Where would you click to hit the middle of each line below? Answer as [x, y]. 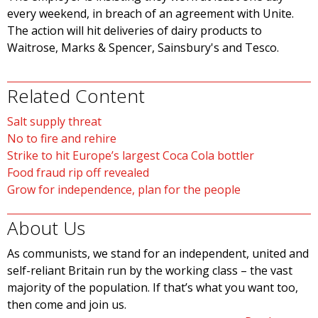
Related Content [76, 96]
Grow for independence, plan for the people [124, 190]
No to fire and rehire [62, 139]
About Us [46, 228]
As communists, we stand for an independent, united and [158, 254]
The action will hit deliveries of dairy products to [135, 31]
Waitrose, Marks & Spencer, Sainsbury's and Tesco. [143, 48]
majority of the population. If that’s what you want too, [153, 288]
